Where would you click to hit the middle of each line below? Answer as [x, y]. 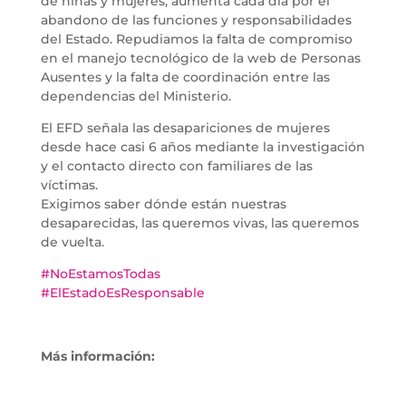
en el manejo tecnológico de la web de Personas [200, 58]
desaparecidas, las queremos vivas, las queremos [199, 222]
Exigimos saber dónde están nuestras [163, 203]
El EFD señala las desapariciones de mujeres [185, 127]
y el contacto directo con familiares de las [176, 165]
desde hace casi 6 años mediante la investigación [203, 146]
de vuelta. [72, 242]
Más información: [97, 356]
